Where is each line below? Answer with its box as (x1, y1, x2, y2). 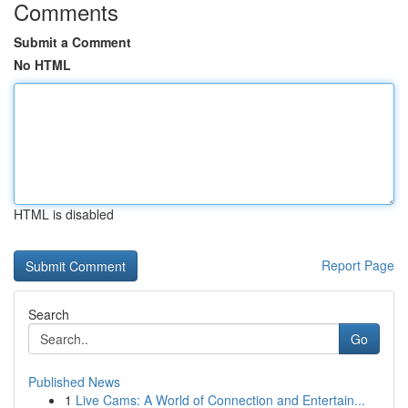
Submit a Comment (14, 33, 131, 51)
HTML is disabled (14, 205, 114, 223)
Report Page (321, 256, 394, 274)
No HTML (14, 56, 71, 74)
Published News (28, 372, 120, 391)
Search (28, 305, 69, 323)
